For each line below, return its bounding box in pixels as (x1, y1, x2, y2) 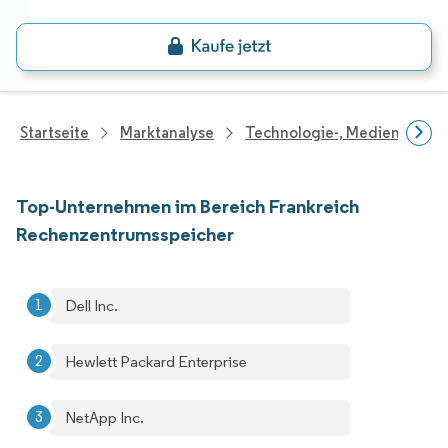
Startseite (20, 123, 89, 142)
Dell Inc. (65, 296, 118, 315)
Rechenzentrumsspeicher (16, 222, 234, 246)
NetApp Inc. (65, 408, 144, 427)
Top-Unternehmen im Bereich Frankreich (16, 194, 359, 218)
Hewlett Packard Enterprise (65, 352, 247, 371)
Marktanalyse (120, 123, 214, 142)
